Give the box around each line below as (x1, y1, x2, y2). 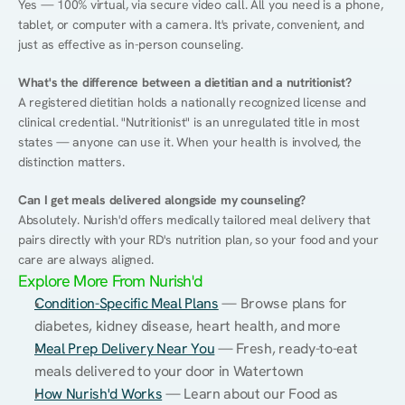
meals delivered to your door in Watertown (34, 362, 304, 381)
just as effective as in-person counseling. (18, 36, 243, 52)
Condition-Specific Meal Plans (34, 294, 219, 313)
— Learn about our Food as (162, 384, 338, 403)
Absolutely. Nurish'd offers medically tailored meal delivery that (18, 212, 371, 228)
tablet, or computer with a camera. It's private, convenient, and (18, 16, 365, 33)
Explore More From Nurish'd (18, 270, 203, 291)
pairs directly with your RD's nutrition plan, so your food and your (18, 231, 379, 248)
